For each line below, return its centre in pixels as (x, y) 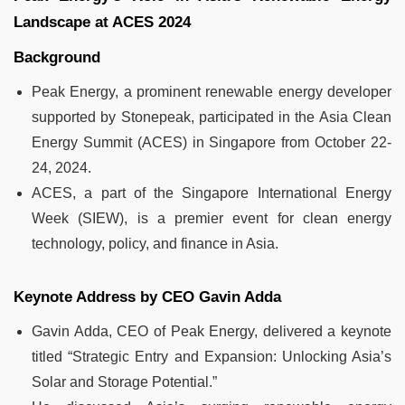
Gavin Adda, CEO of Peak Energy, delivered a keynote (212, 332)
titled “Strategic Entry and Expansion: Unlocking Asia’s (212, 357)
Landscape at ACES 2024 (102, 23)
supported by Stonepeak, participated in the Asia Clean (212, 118)
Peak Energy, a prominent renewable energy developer (212, 92)
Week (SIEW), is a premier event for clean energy (212, 219)
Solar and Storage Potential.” (124, 382)
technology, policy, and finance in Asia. (155, 244)
